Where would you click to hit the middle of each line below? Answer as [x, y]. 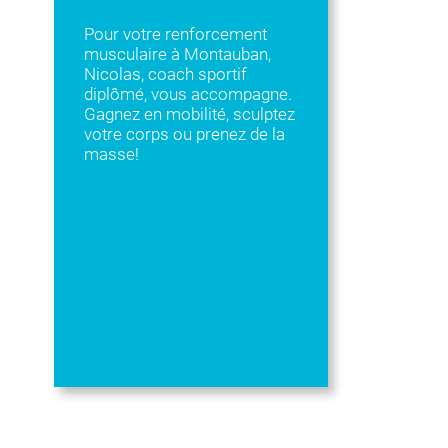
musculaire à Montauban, [177, 54]
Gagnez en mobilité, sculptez [189, 114]
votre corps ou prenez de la [184, 134]
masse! [111, 154]
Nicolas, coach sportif [165, 74]
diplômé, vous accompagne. [187, 94]
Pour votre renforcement [175, 34]
